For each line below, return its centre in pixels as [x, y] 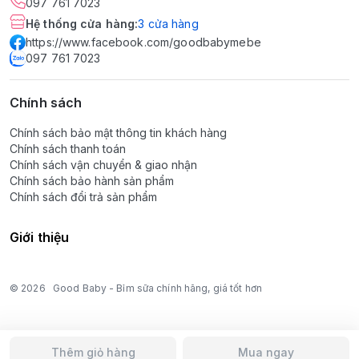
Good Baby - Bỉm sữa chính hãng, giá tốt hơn [157, 288]
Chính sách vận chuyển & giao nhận [103, 165]
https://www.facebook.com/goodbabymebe [143, 42]
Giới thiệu [40, 237]
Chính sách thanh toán [68, 149]
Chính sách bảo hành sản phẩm [92, 181]
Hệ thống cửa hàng [81, 24]
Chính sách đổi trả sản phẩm [83, 197]
